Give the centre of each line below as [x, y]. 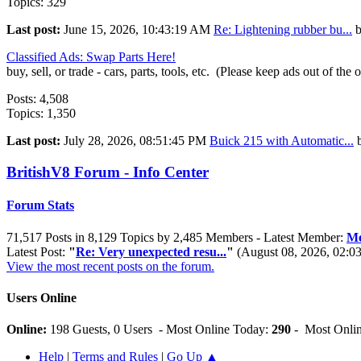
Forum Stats [40, 205]
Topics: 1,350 [41, 114]
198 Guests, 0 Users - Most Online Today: [161, 330]
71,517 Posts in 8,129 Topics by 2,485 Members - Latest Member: [176, 237]
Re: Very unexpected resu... [151, 251]
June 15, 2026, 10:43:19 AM [139, 30]
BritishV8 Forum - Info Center [108, 172]
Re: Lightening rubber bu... [283, 30]
